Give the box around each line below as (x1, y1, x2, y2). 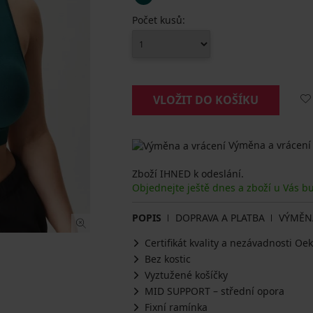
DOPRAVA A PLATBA (175, 211, 265, 225)
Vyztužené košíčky (145, 268, 228, 282)
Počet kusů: (132, 13, 185, 27)
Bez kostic (145, 252, 191, 266)
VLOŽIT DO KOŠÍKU (153, 92, 259, 108)
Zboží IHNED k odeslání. (132, 167, 244, 181)
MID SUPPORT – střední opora (145, 284, 284, 298)
